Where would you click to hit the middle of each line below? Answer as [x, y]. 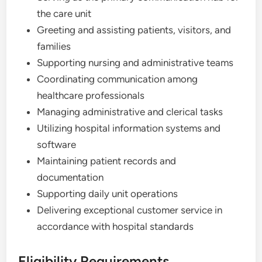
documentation [70, 177]
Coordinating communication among [118, 79]
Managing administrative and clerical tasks [130, 112]
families [54, 46]
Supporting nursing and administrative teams [135, 63]
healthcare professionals [91, 95]
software [57, 144]
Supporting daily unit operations [108, 194]
